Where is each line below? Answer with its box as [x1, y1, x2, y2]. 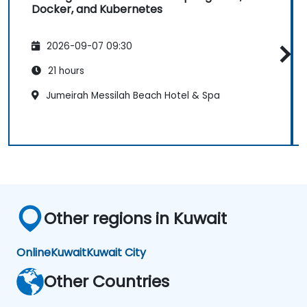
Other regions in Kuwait [44, 206, 227, 230]
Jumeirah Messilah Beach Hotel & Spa [43, 89, 220, 103]
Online [16, 244, 51, 260]
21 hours [45, 64, 84, 78]
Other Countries [44, 269, 169, 293]
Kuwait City [86, 244, 146, 260]
